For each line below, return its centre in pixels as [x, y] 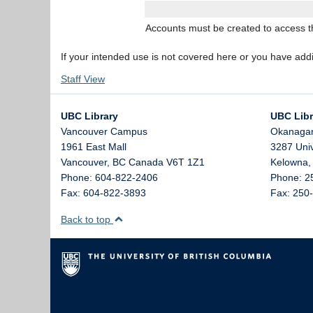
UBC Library [89, 116]
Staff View [83, 79]
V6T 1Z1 [185, 162]
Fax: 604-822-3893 [103, 193]
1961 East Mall [94, 147]
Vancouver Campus [104, 131]
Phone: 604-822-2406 [109, 177]
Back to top [87, 219]
